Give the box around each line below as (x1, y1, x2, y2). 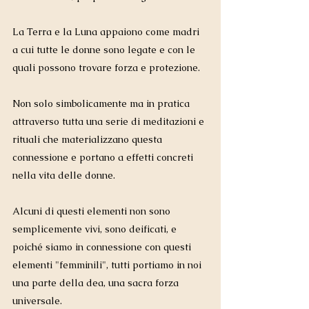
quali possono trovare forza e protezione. (12, 61, 203, 74)
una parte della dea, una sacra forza (12, 277, 181, 290)
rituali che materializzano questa (12, 133, 165, 146)
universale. (12, 295, 62, 308)
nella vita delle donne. (12, 169, 118, 182)
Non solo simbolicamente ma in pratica (12, 97, 192, 110)
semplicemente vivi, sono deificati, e (12, 223, 179, 236)
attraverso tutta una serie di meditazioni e (12, 115, 207, 128)
